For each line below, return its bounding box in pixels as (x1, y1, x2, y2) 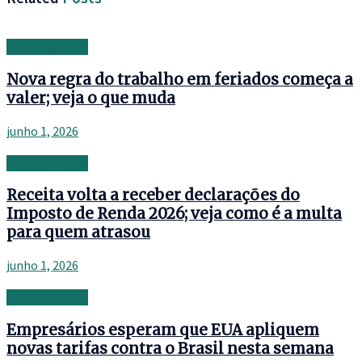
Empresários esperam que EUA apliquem (6, 320, 319, 339)
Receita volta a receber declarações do (6, 186, 300, 205)
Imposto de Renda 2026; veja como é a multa (6, 204, 342, 224)
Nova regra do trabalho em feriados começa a (6, 69, 353, 89)
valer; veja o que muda (6, 88, 175, 107)
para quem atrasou (6, 223, 150, 242)
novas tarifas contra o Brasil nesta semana (6, 339, 334, 358)
